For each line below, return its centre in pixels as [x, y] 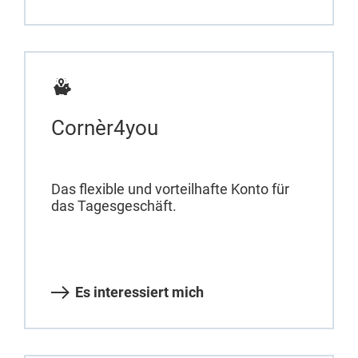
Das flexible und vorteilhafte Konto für [170, 189]
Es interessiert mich [139, 292]
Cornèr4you [105, 128]
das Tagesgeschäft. [114, 206]
